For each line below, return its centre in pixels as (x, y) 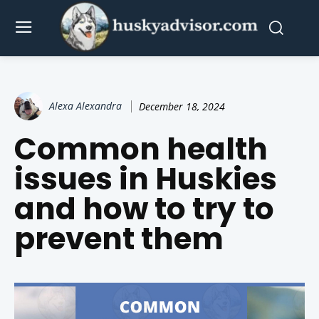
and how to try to (144, 209)
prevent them (119, 239)
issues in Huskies (146, 179)
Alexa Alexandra (85, 106)
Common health (141, 150)
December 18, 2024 (182, 106)
